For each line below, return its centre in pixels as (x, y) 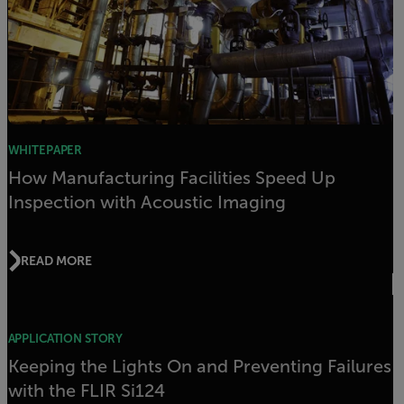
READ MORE (56, 260)
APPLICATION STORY (65, 339)
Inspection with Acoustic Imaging (147, 202)
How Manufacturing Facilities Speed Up (171, 178)
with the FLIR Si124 (86, 391)
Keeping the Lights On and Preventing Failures (199, 367)
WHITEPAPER (45, 151)
